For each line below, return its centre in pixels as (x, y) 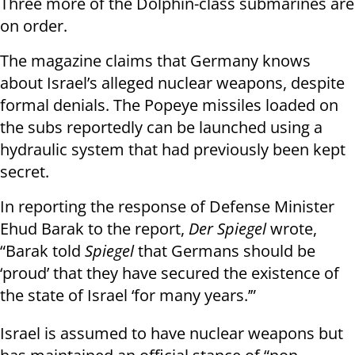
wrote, (294, 229)
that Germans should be (225, 251)
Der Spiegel (229, 229)
